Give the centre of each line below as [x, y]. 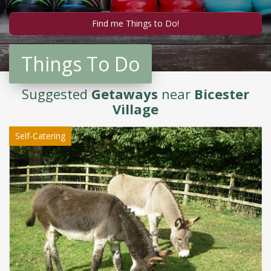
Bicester [222, 94]
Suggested [57, 94]
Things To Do [80, 64]
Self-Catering [40, 136]
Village [135, 109]
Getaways [125, 94]
